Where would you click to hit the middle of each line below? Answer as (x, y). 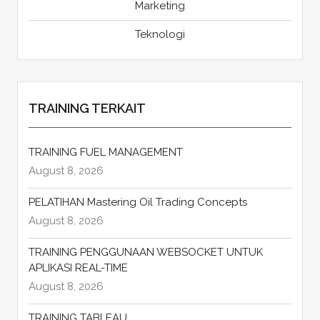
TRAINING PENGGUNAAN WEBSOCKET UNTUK (145, 252)
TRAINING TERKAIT (87, 109)
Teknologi (160, 35)
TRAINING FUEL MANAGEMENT (105, 152)
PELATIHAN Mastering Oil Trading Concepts (137, 202)
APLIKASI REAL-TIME (78, 268)
